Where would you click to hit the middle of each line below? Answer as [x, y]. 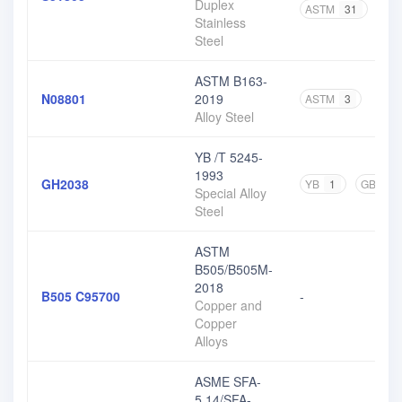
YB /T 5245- [229, 157]
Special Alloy [231, 193]
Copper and [228, 305]
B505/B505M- [234, 269]
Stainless [220, 22]
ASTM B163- [231, 81]
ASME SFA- [228, 381]
